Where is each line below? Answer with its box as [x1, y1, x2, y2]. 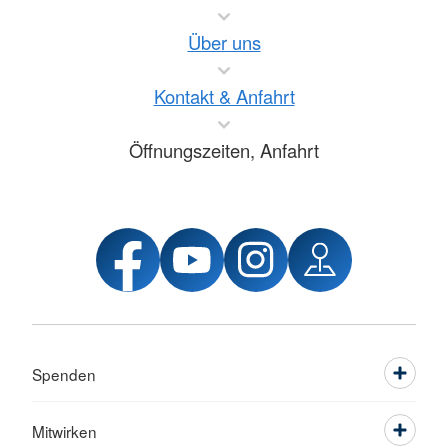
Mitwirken [32, 420, 97, 443]
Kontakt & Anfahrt [153, 83, 295, 110]
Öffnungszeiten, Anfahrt [129, 137, 319, 164]
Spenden [32, 363, 96, 386]
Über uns [187, 29, 261, 56]
